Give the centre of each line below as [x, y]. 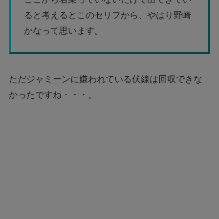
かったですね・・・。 [53, 95]
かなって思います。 [63, 31]
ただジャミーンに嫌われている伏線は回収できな [105, 79]
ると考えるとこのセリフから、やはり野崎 [107, 15]
